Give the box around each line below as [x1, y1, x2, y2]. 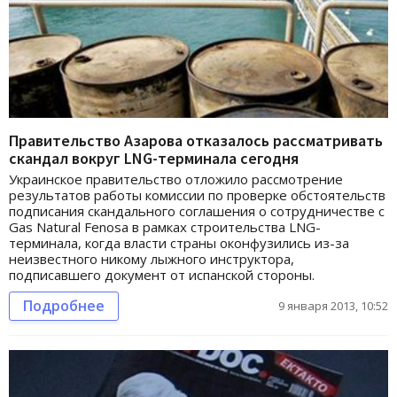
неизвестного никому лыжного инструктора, [9, 249, 294, 268]
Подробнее [23, 295, 105, 315]
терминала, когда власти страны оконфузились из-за [9, 233, 349, 252]
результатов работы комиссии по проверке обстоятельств [9, 185, 385, 204]
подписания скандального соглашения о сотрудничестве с [9, 201, 385, 220]
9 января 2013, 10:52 [278, 297, 388, 314]
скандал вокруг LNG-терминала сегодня [9, 147, 299, 168]
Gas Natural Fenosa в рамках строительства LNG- [9, 217, 321, 236]
